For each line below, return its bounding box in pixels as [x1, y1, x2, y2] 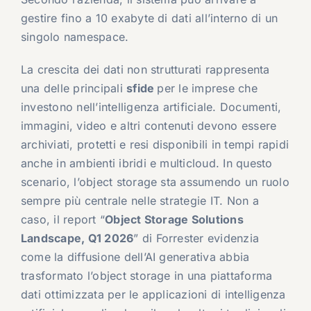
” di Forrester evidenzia [133, 231, 260, 246]
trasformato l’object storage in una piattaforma [20, 269, 273, 283]
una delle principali [20, 81, 127, 96]
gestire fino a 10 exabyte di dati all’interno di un [20, 11, 278, 26]
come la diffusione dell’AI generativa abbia [20, 250, 250, 264]
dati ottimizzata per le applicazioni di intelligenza [20, 287, 286, 302]
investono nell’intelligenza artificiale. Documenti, [20, 100, 282, 115]
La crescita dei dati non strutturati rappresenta [20, 62, 270, 77]
